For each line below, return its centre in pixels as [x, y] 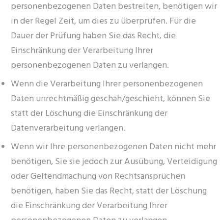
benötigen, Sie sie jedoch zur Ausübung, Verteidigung [114, 162]
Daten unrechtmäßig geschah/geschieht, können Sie [110, 99]
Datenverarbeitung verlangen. [68, 128]
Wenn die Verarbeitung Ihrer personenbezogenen [107, 84]
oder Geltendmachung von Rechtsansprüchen [98, 176]
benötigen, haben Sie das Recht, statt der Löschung [109, 191]
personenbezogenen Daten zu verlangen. [90, 65]
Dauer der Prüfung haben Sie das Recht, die [93, 36]
